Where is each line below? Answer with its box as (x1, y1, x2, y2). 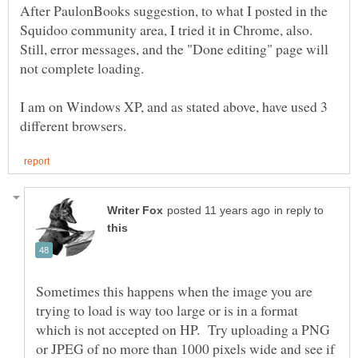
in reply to (274, 204, 324, 217)
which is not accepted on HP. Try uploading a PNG (36, 319, 330, 339)
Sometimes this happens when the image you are (36, 280, 312, 300)
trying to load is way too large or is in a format (36, 300, 298, 320)
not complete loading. (20, 58, 144, 78)
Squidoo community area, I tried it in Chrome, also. (20, 20, 312, 40)
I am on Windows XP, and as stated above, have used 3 (20, 97, 328, 117)
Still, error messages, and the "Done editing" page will (20, 39, 328, 59)
